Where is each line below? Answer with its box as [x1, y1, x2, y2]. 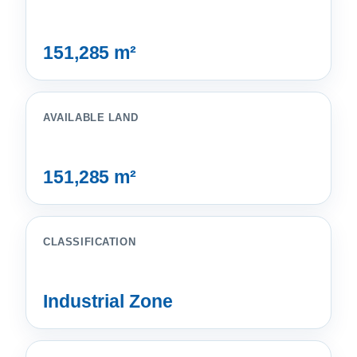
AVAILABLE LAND [43, 112, 139, 124]
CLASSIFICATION [43, 236, 136, 248]
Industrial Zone [43, 291, 173, 312]
